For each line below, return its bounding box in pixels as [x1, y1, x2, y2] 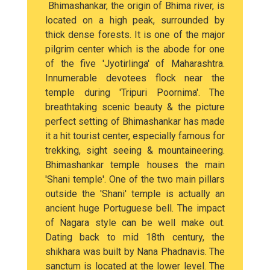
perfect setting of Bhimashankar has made [45, 116, 225, 127]
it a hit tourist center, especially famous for [45, 130, 225, 142]
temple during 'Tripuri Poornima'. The [45, 87, 225, 98]
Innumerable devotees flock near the [45, 72, 225, 84]
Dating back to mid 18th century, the [45, 231, 225, 243]
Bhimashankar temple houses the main [45, 159, 225, 171]
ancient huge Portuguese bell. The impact [45, 202, 225, 214]
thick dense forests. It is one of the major [45, 29, 225, 40]
